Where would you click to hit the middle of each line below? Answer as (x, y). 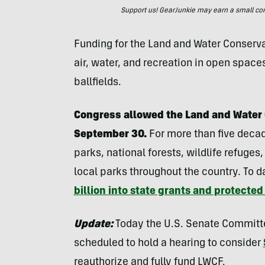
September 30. (110, 135)
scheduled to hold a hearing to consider (168, 244)
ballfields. (97, 83)
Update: (93, 225)
